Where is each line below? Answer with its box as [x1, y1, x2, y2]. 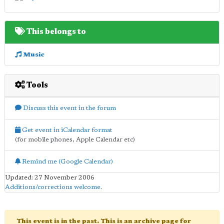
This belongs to [25, 27, 86, 36]
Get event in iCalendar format [20, 126, 112, 133]
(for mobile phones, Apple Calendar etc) [15, 136, 135, 143]
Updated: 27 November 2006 [5, 174, 94, 181]
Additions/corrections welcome [5, 183, 100, 190]
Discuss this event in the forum [21, 104, 116, 111]
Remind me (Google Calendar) [20, 158, 113, 165]
